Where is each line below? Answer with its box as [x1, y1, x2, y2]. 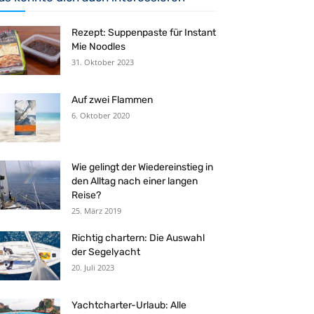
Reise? [71, 189, 101, 201]
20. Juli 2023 [71, 262, 114, 273]
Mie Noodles [71, 41, 125, 53]
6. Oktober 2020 [71, 110, 130, 121]
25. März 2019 [71, 205, 121, 216]
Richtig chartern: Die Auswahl [71, 232, 205, 244]
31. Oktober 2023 [71, 57, 134, 67]
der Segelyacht [71, 246, 140, 258]
